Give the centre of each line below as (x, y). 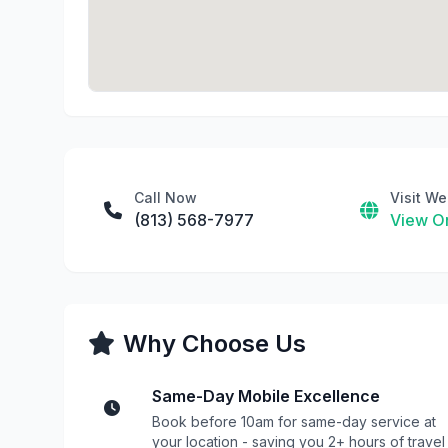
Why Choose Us (214, 343)
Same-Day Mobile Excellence (266, 396)
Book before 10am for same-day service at (294, 421)
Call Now (165, 197)
